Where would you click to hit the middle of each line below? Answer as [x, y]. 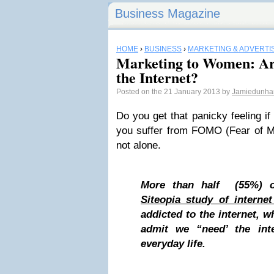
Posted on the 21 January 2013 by [174, 92]
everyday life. [178, 244]
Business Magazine [168, 13]
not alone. [139, 145]
